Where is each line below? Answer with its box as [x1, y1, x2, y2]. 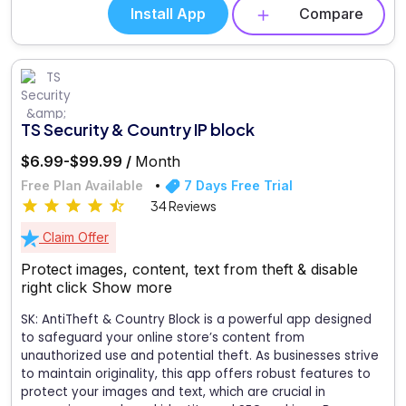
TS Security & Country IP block [21, 118, 255, 140]
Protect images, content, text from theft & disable [21, 260, 358, 279]
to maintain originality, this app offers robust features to [21, 365, 371, 383]
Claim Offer [39, 229, 109, 246]
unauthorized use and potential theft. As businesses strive [21, 347, 379, 365]
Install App [130, 5, 206, 24]
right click [21, 278, 92, 297]
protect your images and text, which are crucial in [21, 383, 325, 401]
